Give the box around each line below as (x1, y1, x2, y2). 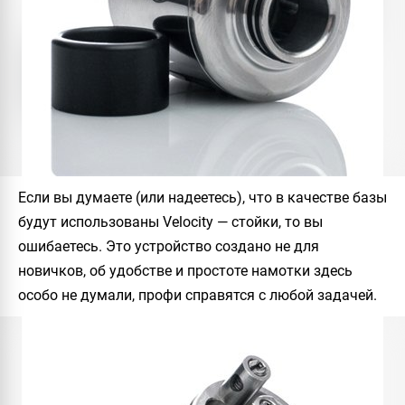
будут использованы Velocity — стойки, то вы (18, 213, 323, 231)
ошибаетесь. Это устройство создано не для (18, 238, 319, 255)
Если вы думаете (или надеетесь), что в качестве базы (18, 189, 387, 206)
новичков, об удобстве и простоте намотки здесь (18, 262, 353, 279)
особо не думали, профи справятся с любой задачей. (18, 287, 377, 304)
